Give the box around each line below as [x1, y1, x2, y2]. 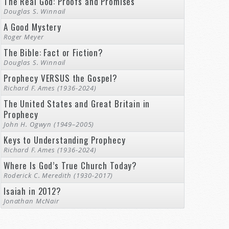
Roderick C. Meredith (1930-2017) [4, 171, 113, 180]
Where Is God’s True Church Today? [4, 159, 138, 172]
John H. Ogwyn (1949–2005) [4, 120, 95, 129]
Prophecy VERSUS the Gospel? [4, 72, 118, 84]
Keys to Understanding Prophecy [4, 133, 126, 146]
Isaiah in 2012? [4, 185, 61, 197]
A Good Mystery [4, 20, 61, 33]
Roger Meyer [4, 32, 44, 41]
